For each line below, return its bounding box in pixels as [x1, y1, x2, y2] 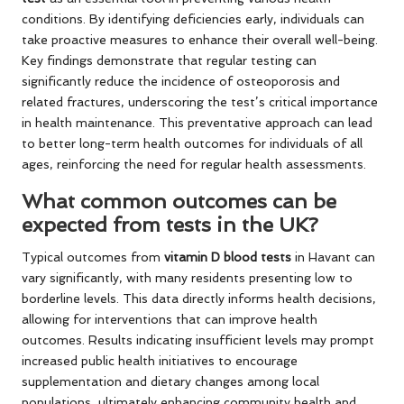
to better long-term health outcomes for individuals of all [22, 136, 363, 151]
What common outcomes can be [22, 189, 336, 214]
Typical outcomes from [22, 250, 164, 265]
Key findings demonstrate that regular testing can [22, 53, 317, 69]
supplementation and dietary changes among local [22, 374, 319, 390]
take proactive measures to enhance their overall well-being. [22, 32, 378, 48]
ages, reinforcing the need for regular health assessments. [22, 157, 366, 172]
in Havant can [291, 250, 375, 265]
